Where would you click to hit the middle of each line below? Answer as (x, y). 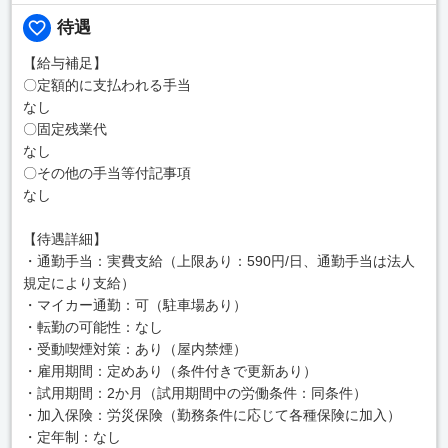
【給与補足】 (64, 62)
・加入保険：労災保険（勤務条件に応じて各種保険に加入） (211, 414)
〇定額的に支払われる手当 (106, 84)
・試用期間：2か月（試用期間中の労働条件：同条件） (194, 392)
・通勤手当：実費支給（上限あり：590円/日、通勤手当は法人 (218, 260)
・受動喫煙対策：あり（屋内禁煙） (134, 348)
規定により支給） (78, 282)
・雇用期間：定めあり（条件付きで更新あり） (169, 370)
